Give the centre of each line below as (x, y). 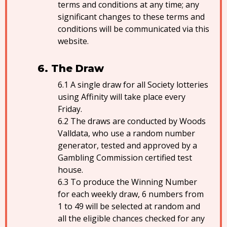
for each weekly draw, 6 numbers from (131, 194)
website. (73, 41)
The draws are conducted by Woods (138, 121)
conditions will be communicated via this (134, 29)
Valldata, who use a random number (126, 133)
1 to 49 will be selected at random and (129, 206)
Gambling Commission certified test (125, 158)
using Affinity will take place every (122, 97)
